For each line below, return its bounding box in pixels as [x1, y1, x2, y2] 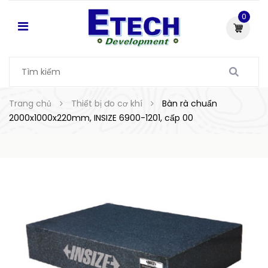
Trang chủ [9, 98, 51, 109]
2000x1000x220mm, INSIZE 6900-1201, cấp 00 [9, 112, 193, 124]
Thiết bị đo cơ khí [71, 98, 142, 109]
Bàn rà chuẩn [162, 98, 217, 109]
